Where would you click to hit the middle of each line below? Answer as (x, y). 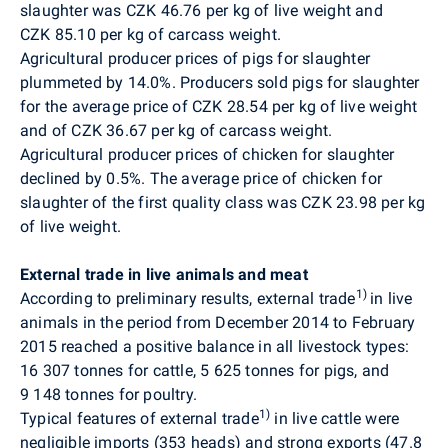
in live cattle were (337, 418)
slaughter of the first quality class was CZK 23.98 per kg (223, 202)
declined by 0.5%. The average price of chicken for (201, 178)
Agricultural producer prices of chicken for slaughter (207, 154)
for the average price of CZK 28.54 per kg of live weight (219, 106)
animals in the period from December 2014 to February (218, 322)
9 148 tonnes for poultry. (108, 394)
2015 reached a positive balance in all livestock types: (215, 346)
